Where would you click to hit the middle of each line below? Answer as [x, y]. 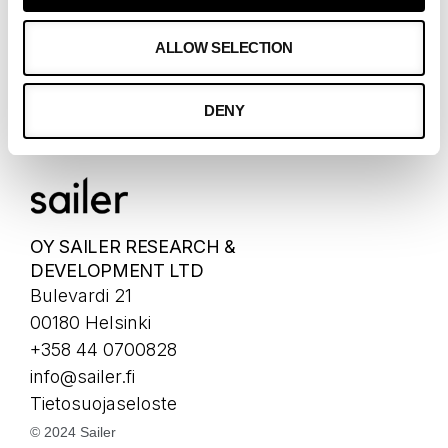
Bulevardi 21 [81, 296]
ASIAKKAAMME [96, 42]
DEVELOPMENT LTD [117, 271]
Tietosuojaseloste [103, 404]
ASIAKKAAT [81, 79]
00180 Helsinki [90, 323]
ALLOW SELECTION [224, 47]
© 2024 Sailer [73, 432]
